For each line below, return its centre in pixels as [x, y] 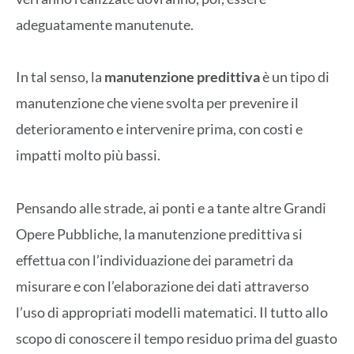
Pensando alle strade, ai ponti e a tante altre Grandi [171, 207]
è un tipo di [295, 77]
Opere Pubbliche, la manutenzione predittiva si [159, 233]
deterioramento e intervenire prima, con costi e [159, 129]
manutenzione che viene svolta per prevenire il [157, 103]
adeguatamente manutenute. [105, 24]
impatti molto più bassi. [88, 155]
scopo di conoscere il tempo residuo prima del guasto [177, 338]
